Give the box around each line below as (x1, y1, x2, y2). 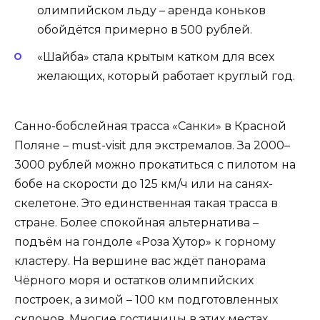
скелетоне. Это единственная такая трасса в (14, 196, 278, 211)
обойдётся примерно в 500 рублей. (37, 23, 252, 37)
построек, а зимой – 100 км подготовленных (14, 293, 278, 307)
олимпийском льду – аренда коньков (37, 4, 266, 18)
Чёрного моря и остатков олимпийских (14, 274, 254, 288)
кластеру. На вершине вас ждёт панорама (14, 254, 266, 269)
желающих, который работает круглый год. (37, 69, 295, 84)
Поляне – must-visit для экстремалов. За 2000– (14, 139, 290, 153)
